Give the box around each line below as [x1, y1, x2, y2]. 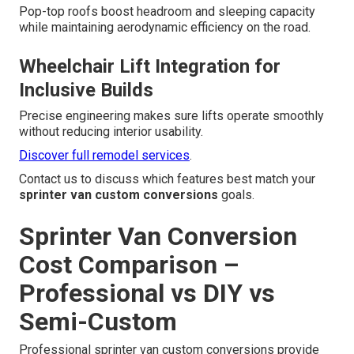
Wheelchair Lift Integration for [19, 55, 281, 78]
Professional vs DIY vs [19, 278, 275, 309]
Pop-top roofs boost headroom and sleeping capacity [19, 4, 315, 20]
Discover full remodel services [19, 148, 190, 164]
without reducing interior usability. [19, 124, 203, 140]
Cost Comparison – [19, 250, 239, 281]
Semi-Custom [19, 307, 177, 337]
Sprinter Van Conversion [19, 221, 297, 252]
